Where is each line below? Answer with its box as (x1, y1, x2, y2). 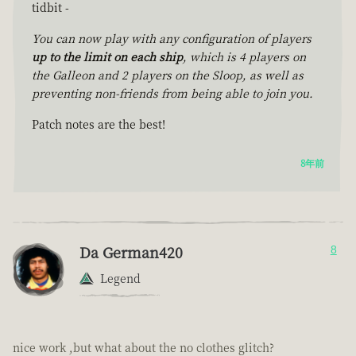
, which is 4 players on (183, 48, 306, 65)
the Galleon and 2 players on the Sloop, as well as (32, 67, 304, 83)
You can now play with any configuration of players (32, 30, 311, 47)
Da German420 (79, 242, 183, 263)
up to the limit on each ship (32, 48, 183, 65)
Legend (100, 270, 141, 287)
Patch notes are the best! (32, 116, 165, 133)
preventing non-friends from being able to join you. (32, 85, 313, 102)
